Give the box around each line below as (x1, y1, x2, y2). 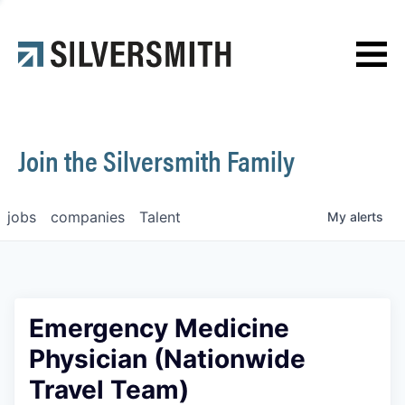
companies (51, 208, 125, 226)
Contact (27, 57, 89, 83)
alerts (350, 209, 383, 224)
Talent (139, 208, 181, 226)
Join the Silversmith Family (18, 139, 295, 180)
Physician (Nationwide (29, 344, 306, 374)
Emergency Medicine (29, 313, 289, 344)
